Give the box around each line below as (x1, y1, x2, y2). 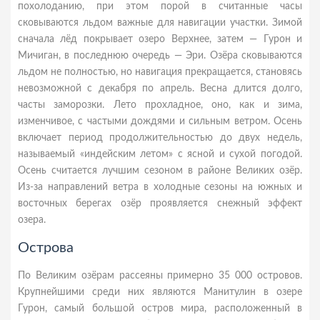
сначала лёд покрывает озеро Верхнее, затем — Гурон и (18, 34, 302, 44)
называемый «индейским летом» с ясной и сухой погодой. (18, 149, 302, 159)
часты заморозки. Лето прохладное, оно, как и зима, (18, 100, 302, 110)
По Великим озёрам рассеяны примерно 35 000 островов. (18, 271, 302, 281)
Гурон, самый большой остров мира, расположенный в (18, 304, 302, 314)
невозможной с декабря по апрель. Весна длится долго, (18, 84, 302, 94)
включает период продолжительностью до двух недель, (18, 133, 302, 143)
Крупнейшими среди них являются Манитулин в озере (18, 287, 302, 297)
